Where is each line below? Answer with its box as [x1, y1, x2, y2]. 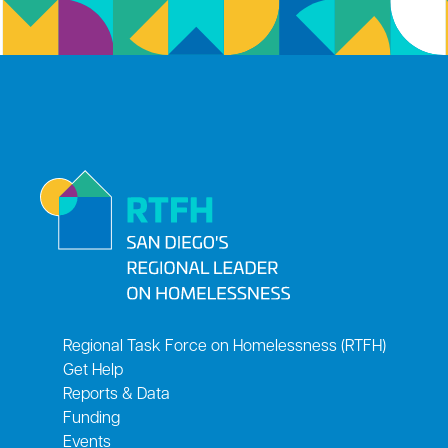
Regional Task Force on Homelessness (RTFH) [62, 339, 386, 356]
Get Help [62, 363, 123, 380]
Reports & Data [62, 387, 170, 404]
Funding [62, 411, 120, 428]
